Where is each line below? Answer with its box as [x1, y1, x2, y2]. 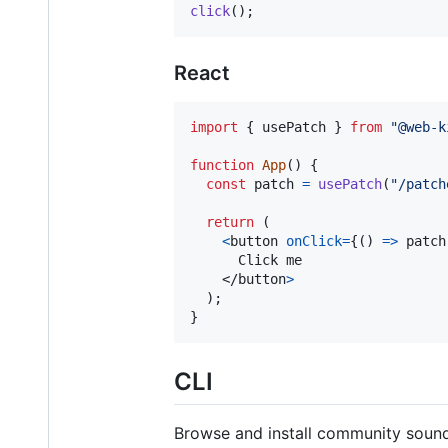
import [190, 118, 238, 135]
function [190, 156, 254, 173]
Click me [190, 251, 302, 268]
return [206, 213, 254, 230]
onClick [286, 232, 342, 249]
